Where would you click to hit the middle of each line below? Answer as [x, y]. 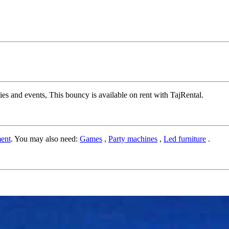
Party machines [133, 139]
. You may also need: [45, 139]
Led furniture [185, 139]
